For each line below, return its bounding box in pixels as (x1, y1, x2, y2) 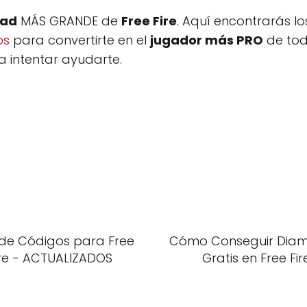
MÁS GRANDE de (17, 12, 121, 29)
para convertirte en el (10, 32, 150, 49)
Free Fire (121, 12, 177, 29)
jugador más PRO (150, 32, 263, 49)
